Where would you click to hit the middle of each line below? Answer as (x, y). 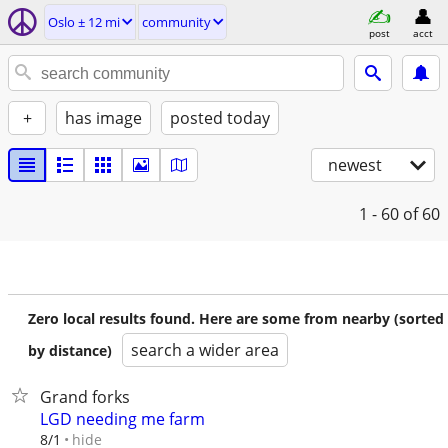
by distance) (70, 350)
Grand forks (85, 397)
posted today (220, 118)
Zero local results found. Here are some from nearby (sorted (236, 318)
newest (355, 165)
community (176, 22)
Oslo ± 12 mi (84, 22)
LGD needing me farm (122, 419)
